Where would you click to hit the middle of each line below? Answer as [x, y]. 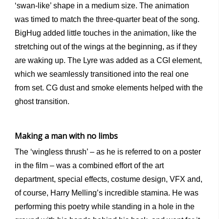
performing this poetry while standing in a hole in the [105, 207]
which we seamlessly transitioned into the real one [102, 74]
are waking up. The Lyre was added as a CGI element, [108, 61]
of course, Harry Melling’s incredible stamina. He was [107, 193]
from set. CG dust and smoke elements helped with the [109, 88]
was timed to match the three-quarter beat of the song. [107, 20]
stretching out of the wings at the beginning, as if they [106, 47]
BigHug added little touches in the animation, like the [106, 33]
